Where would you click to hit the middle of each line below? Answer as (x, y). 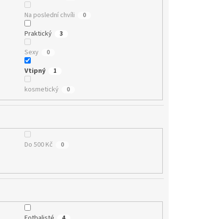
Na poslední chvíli (49, 15)
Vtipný (35, 71)
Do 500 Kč (38, 144)
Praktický (38, 34)
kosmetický (41, 90)
